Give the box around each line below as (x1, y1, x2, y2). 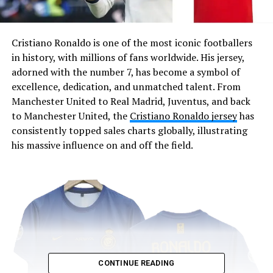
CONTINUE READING (98, 258, 175, 268)
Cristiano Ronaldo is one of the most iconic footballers (11, 35, 252, 49)
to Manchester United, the (11, 108, 130, 122)
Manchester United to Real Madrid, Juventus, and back (11, 94, 250, 108)
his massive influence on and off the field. (11, 138, 193, 152)
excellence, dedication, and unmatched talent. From (11, 79, 241, 93)
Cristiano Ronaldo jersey (129, 108, 237, 122)
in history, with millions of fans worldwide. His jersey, (11, 50, 244, 64)
